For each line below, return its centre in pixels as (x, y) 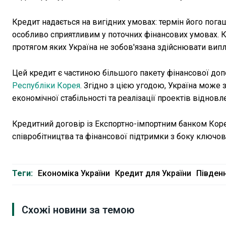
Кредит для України (153, 174)
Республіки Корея (46, 86)
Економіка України (74, 174)
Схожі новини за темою (78, 210)
